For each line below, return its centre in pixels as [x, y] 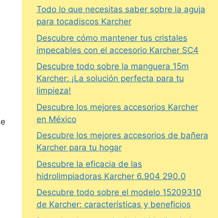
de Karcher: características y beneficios [113, 205]
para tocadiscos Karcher [84, 22]
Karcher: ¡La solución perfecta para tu [110, 79]
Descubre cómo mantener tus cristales [112, 38]
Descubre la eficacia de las [89, 164]
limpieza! [54, 91]
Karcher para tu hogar [79, 148]
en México [56, 119]
